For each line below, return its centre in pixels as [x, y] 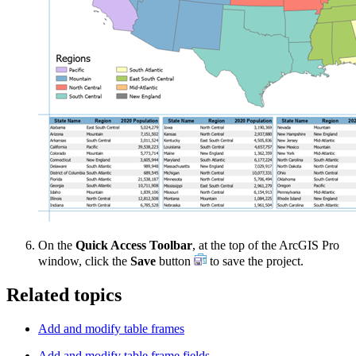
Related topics [64, 295]
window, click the [84, 261]
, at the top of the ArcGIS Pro [266, 246]
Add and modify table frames [111, 329]
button [175, 261]
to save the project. [255, 261]
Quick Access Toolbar [134, 246]
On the [57, 246]
